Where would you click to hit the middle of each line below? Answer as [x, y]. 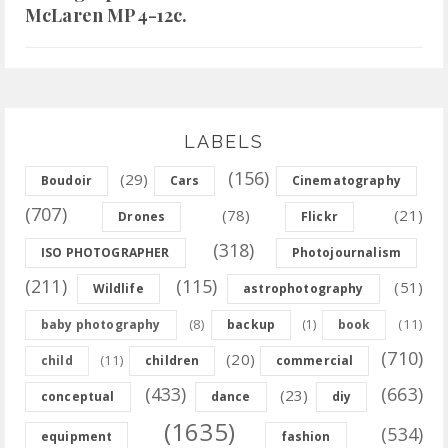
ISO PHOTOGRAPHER [105, 253]
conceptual [78, 397]
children [172, 361]
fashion [305, 437]
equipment [77, 437]
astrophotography [303, 289]
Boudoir [67, 181]
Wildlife [118, 289]
